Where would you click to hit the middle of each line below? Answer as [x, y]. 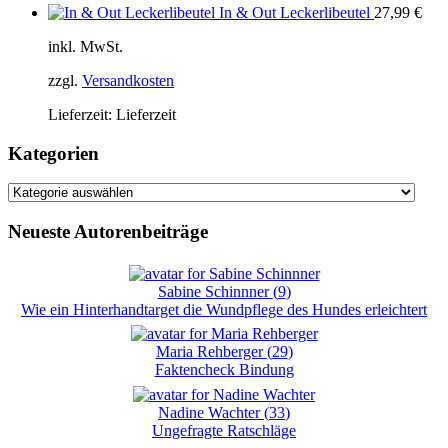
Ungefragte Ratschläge [224, 430]
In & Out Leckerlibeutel [294, 12]
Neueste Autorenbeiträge [108, 232]
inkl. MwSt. [85, 46]
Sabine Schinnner [215, 292]
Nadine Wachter [211, 412]
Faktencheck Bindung [224, 370]
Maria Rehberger [211, 352]
